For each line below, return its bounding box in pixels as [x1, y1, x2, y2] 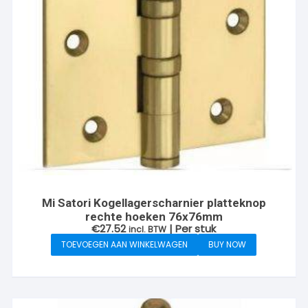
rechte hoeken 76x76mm [85, 210, 223, 224]
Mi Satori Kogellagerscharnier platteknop [41, 196, 266, 210]
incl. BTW [129, 223, 167, 236]
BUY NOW [208, 239, 247, 251]
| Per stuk [169, 221, 217, 236]
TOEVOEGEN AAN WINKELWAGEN [61, 239, 188, 251]
